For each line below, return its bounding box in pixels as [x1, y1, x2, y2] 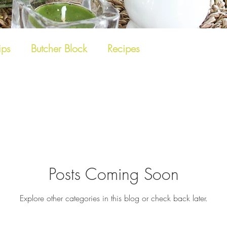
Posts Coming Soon [48, 163, 179, 185]
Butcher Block [31, 42, 87, 56]
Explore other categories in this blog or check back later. [19, 192, 208, 204]
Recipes [107, 42, 140, 56]
